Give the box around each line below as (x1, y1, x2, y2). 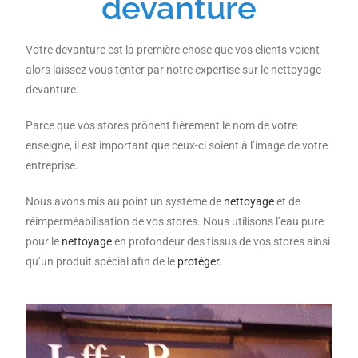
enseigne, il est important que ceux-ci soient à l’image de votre (26, 139, 328, 152)
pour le (26, 235, 62, 248)
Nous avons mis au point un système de (26, 195, 225, 208)
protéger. (177, 255, 223, 268)
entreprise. (26, 159, 79, 172)
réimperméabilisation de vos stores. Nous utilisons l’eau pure (26, 215, 324, 228)
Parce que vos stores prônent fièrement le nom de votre (26, 119, 298, 132)
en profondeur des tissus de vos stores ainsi (112, 235, 331, 248)
